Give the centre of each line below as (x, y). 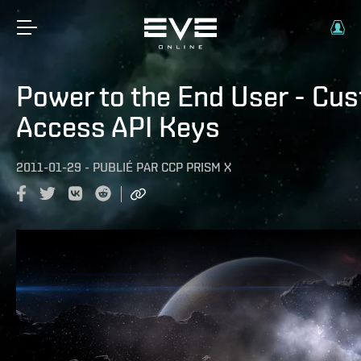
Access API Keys (118, 127)
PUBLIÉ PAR (125, 167)
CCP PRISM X (196, 167)
